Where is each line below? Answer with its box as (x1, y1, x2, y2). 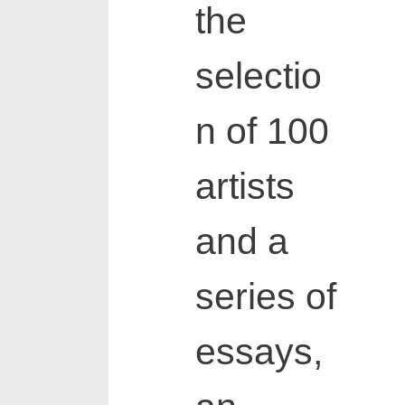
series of (194, 276, 336, 318)
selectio (194, 55, 322, 98)
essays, (194, 331, 323, 373)
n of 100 (194, 110, 329, 153)
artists (194, 165, 295, 208)
